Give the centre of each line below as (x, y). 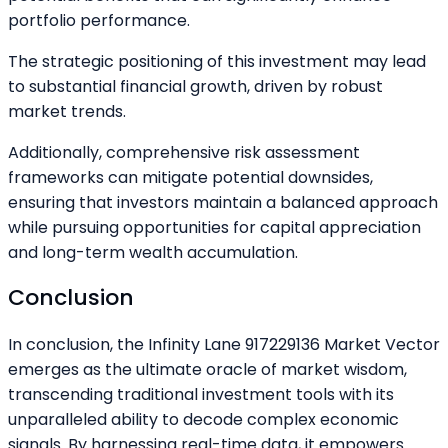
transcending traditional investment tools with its (201, 394)
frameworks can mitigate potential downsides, (190, 178)
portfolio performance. (99, 21)
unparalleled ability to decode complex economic (203, 419)
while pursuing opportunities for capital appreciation (214, 228)
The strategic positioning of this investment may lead (217, 62)
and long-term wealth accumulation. (153, 253)
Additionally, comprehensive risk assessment (184, 153)
